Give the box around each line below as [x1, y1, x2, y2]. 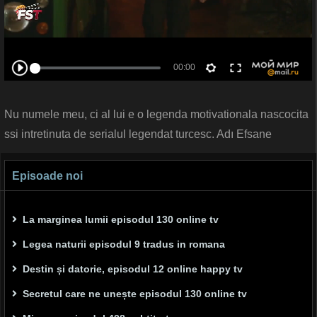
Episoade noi [12, 170, 83, 183]
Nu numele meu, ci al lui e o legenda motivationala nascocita [4, 108, 309, 121]
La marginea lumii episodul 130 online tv [23, 214, 219, 226]
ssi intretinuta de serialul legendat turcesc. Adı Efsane [4, 128, 272, 141]
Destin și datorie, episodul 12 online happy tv [23, 263, 243, 275]
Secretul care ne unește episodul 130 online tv [23, 288, 247, 300]
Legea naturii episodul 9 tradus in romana [23, 238, 225, 250]
